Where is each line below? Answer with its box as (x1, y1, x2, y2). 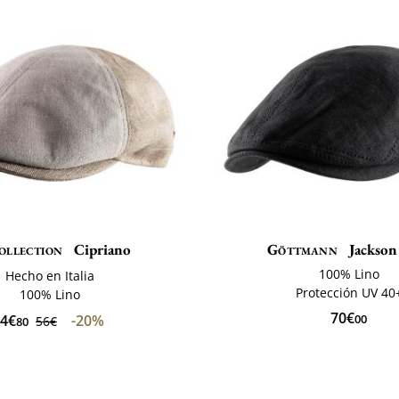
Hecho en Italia (4, 266, 94, 284)
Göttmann (267, 239, 338, 259)
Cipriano (69, 239, 131, 259)
